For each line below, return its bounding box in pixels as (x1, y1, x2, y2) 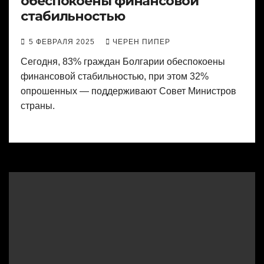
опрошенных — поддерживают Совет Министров (21, 86, 236, 97)
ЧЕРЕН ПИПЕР (113, 38, 170, 47)
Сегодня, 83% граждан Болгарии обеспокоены (21, 57, 225, 67)
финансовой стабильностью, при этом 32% (21, 71, 209, 82)
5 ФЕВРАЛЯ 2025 (29, 38, 97, 47)
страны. (21, 101, 55, 111)
